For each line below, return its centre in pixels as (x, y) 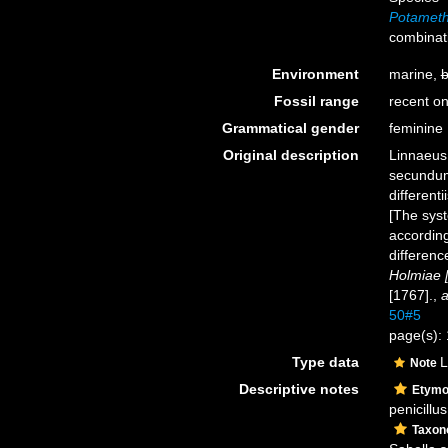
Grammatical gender (290, 128)
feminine (415, 128)
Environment (315, 74)
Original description (290, 155)
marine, (414, 74)
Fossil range (316, 101)
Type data (325, 362)
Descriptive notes (298, 389)
